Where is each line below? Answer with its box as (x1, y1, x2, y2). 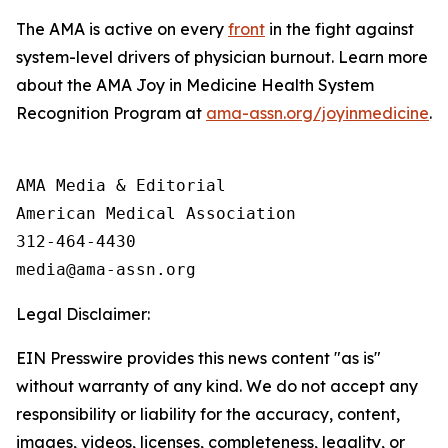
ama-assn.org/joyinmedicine (206, 103, 429, 123)
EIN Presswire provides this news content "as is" (16, 348, 381, 368)
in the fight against (265, 19, 414, 39)
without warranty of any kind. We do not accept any (16, 376, 418, 396)
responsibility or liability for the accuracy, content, (16, 404, 400, 424)
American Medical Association (16, 204, 306, 223)
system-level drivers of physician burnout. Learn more (16, 47, 428, 67)
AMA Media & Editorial (16, 176, 226, 195)
